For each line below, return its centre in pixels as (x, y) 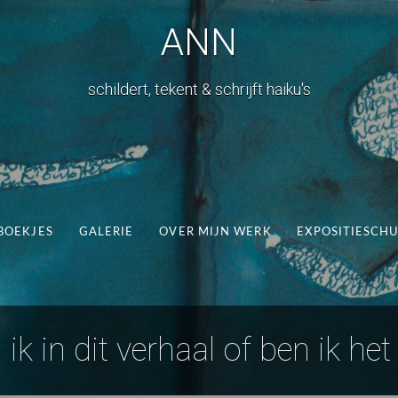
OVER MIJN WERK (215, 232)
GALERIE (106, 232)
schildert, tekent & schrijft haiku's (199, 89)
